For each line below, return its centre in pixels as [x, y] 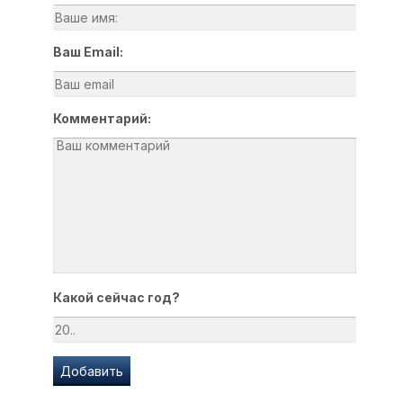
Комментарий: [102, 118]
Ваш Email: [88, 52]
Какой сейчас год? [116, 297]
